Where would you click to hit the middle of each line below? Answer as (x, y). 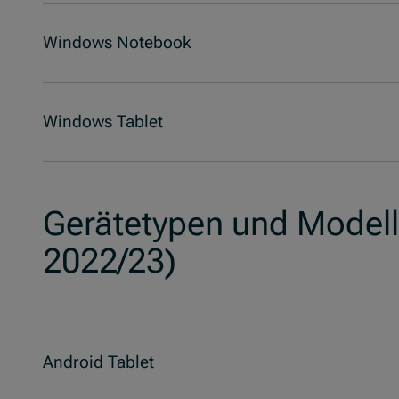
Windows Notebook (117, 43)
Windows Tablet (103, 122)
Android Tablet (98, 362)
